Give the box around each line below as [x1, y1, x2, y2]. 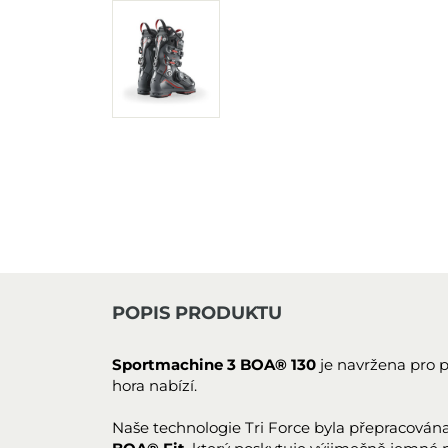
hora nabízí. [112, 376, 197, 395]
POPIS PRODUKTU [112, 302, 282, 324]
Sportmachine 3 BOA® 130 [112, 355, 320, 374]
